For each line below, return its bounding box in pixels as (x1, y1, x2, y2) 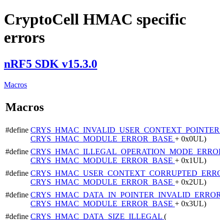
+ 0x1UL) (175, 156, 206, 165)
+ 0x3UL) (175, 199, 206, 208)
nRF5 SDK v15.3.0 (4, 57, 97, 70)
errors (4, 28, 45, 47)
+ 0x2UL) (175, 177, 206, 186)
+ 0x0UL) (175, 134, 206, 143)
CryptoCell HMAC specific (4, 10, 186, 28)
